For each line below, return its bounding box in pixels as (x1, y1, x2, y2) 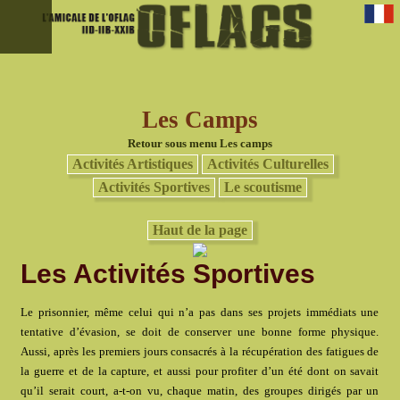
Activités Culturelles (206, 156, 329, 171)
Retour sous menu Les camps (128, 137, 272, 150)
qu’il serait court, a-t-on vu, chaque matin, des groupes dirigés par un (21, 384, 379, 398)
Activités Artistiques (71, 156, 193, 171)
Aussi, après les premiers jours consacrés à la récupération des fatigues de (21, 345, 379, 359)
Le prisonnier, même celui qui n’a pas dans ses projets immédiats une (21, 305, 379, 320)
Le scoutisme (224, 179, 302, 196)
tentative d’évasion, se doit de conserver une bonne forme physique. (21, 325, 379, 339)
